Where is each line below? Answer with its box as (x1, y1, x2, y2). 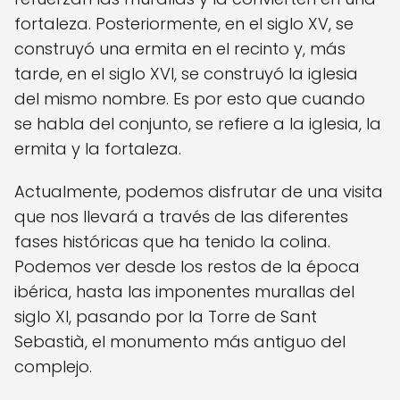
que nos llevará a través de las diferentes (14, 204, 348, 228)
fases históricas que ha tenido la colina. (14, 229, 330, 253)
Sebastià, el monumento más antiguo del (14, 329, 346, 353)
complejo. (14, 354, 92, 378)
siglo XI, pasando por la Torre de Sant (14, 304, 317, 328)
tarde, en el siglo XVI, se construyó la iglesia (14, 62, 358, 85)
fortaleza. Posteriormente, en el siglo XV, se (14, 12, 354, 35)
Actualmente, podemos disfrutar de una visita (14, 179, 383, 203)
